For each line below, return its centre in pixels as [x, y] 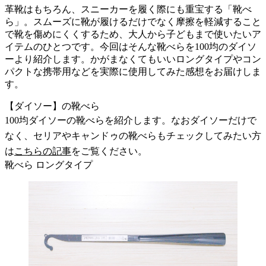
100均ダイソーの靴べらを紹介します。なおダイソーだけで [131, 120]
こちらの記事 [43, 151]
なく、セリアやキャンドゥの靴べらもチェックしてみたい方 [133, 135]
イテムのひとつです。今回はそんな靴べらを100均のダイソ [131, 46]
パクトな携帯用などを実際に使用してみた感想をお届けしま [133, 71]
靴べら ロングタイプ [49, 164]
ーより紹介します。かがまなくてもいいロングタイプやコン [133, 59]
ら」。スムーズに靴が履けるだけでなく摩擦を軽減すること [133, 21]
